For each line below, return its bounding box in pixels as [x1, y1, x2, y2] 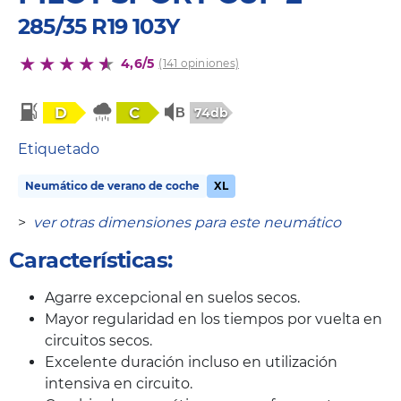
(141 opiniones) [158, 56, 240, 71]
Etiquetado [18, 141, 99, 158]
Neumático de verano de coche [25, 179, 200, 193]
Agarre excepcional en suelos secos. [45, 289, 300, 307]
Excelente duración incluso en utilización [45, 354, 337, 371]
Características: [9, 247, 173, 274]
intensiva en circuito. [45, 375, 192, 393]
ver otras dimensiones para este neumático [33, 214, 341, 232]
